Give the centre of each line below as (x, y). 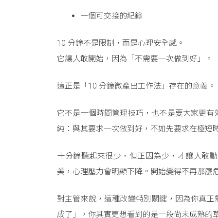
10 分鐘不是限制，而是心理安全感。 (121, 43)
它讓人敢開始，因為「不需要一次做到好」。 (135, 59)
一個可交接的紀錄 (111, 16)
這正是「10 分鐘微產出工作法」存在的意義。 (136, 86)
